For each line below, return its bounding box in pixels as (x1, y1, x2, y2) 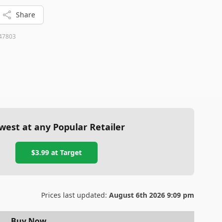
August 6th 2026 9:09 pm (109, 190, 194, 200)
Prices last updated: (41, 190, 109, 200)
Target (60, 148, 82, 157)
